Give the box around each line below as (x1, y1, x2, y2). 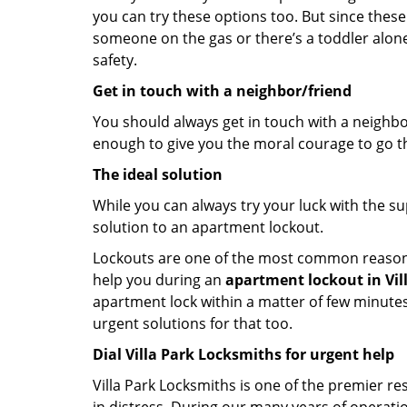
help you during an (93, 270, 225, 290)
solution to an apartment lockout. (93, 217, 323, 237)
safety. (93, 50, 137, 70)
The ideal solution (93, 164, 223, 184)
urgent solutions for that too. (93, 313, 293, 333)
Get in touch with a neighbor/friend (93, 81, 352, 101)
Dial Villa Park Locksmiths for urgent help (93, 344, 394, 364)
